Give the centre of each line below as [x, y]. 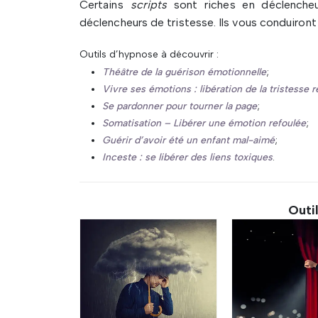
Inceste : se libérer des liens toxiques [187, 157]
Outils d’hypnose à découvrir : [149, 54]
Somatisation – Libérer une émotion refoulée [204, 123]
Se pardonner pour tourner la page [180, 106]
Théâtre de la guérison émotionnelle [184, 72]
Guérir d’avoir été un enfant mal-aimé [188, 140]
